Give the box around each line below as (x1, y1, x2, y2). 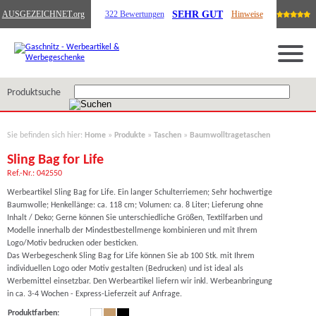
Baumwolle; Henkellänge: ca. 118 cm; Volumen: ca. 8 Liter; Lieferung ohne (7, 201, 263, 209)
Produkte (114, 131, 145, 140)
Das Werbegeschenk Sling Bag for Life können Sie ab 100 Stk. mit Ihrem (7, 252, 255, 260)
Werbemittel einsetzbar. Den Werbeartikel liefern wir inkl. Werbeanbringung (7, 277, 272, 286)
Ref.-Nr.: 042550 (7, 169, 62, 178)
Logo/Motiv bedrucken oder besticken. (7, 239, 138, 248)
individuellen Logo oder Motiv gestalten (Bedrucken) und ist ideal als (7, 265, 243, 273)
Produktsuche (7, 87, 61, 98)
